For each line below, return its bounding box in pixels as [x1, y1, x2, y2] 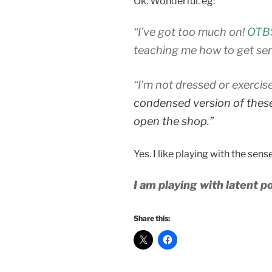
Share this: [134, 214, 170, 223]
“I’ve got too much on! [134, 25, 247, 39]
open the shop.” [134, 115, 214, 128]
